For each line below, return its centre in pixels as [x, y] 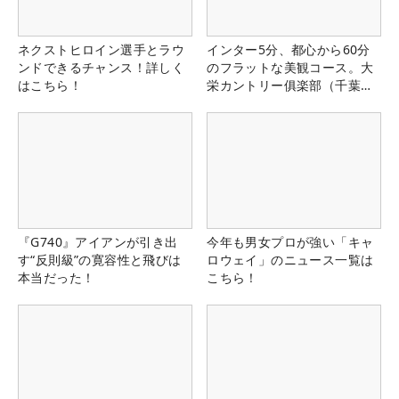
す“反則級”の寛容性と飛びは [100, 260]
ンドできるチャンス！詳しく [102, 67]
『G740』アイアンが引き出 [98, 242]
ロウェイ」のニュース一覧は [290, 260]
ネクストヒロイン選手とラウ [102, 49]
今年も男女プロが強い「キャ [290, 242]
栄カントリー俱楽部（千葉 [284, 85]
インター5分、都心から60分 [289, 49]
